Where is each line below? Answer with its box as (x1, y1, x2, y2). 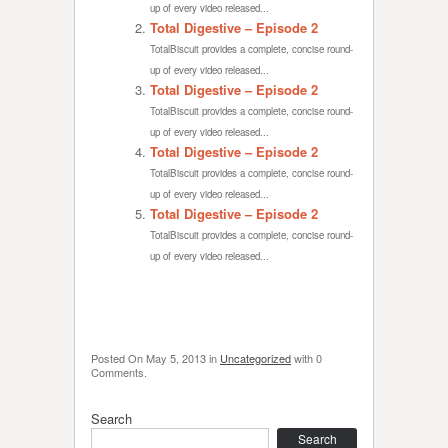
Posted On (91, 350, 146, 366)
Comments (91, 364, 144, 380)
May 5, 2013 (146, 350, 206, 366)
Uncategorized (220, 350, 291, 366)
